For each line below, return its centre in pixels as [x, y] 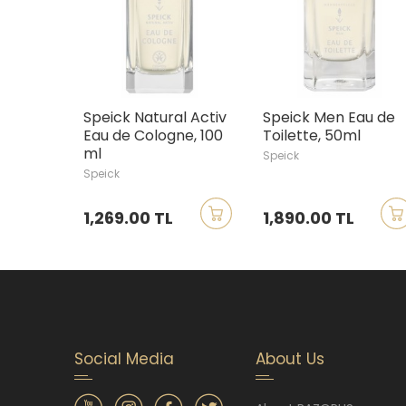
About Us [290, 358]
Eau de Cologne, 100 [153, 135]
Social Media [124, 358]
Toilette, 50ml [312, 135]
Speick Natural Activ [155, 117]
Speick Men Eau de [329, 117]
